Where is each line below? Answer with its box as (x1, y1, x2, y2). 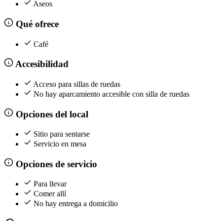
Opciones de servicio (13, 158, 97, 169)
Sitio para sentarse (34, 129, 90, 138)
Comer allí (34, 189, 66, 198)
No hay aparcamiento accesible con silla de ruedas (34, 89, 189, 98)
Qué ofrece (13, 18, 59, 29)
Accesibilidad (13, 59, 69, 70)
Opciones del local (13, 109, 88, 119)
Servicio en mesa (34, 139, 86, 148)
